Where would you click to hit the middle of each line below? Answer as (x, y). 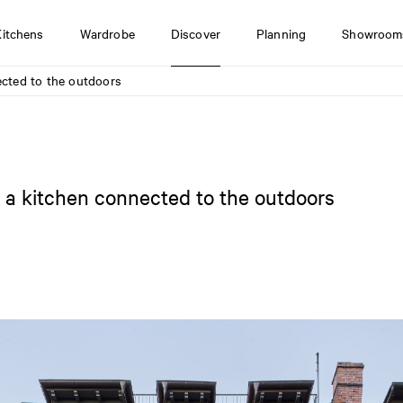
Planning (282, 33)
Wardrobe (107, 33)
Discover (196, 33)
